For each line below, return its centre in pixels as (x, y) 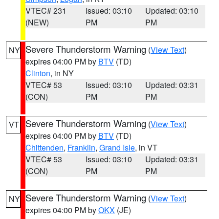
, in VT (146, 147)
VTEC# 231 (46, 11)
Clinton (38, 73)
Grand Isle (117, 147)
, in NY (62, 73)
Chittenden (44, 147)
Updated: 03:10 (172, 11)
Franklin (81, 147)
